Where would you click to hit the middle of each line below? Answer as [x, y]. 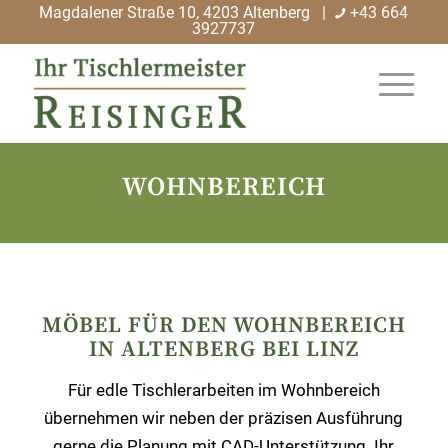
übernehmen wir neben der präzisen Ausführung [224, 418]
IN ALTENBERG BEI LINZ [223, 349]
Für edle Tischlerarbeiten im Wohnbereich [223, 390]
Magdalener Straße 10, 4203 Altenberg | [185, 12]
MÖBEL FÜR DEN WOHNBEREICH [223, 325]
